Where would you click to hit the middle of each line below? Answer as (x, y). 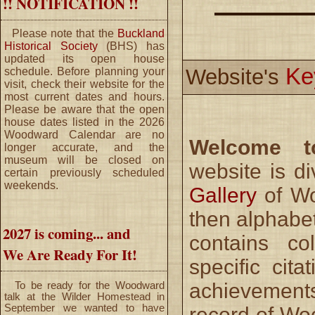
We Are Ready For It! (70, 255)
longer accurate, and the (84, 148)
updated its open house (84, 59)
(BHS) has (131, 46)
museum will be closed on (84, 160)
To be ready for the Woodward (84, 286)
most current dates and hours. (84, 97)
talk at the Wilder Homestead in (84, 297)
